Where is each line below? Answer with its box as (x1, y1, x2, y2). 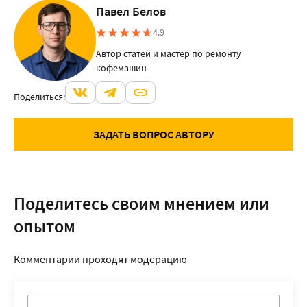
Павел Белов (96, 3, 166, 19)
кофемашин (96, 62, 147, 74)
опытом (14, 214, 75, 237)
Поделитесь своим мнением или (14, 192, 269, 214)
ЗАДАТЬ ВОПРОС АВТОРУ (93, 127, 214, 141)
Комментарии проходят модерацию (14, 252, 187, 266)
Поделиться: (14, 90, 65, 103)
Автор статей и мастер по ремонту (96, 47, 241, 60)
